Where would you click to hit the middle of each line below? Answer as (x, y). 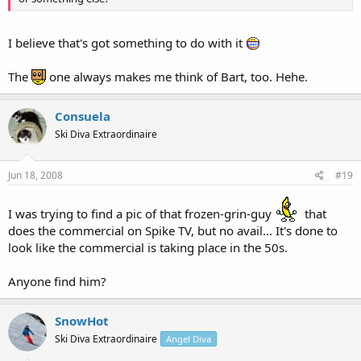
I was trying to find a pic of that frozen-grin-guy (141, 214)
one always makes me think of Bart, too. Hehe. (177, 76)
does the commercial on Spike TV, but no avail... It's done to (173, 230)
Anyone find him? (57, 281)
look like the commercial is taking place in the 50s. (148, 247)
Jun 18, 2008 (35, 175)
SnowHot (82, 321)
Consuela (83, 116)
